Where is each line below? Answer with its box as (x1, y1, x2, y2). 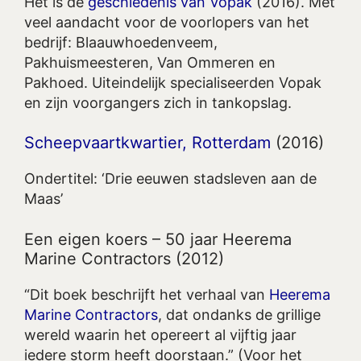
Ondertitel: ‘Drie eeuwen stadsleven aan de (24, 170, 317, 188)
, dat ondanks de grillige (158, 305, 321, 323)
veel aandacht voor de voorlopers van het (24, 14, 309, 31)
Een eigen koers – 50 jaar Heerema (24, 229, 292, 249)
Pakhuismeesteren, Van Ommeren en (24, 54, 276, 72)
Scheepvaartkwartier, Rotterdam (24, 133, 271, 153)
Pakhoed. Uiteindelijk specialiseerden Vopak (24, 74, 322, 92)
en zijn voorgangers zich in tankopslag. (24, 94, 292, 112)
